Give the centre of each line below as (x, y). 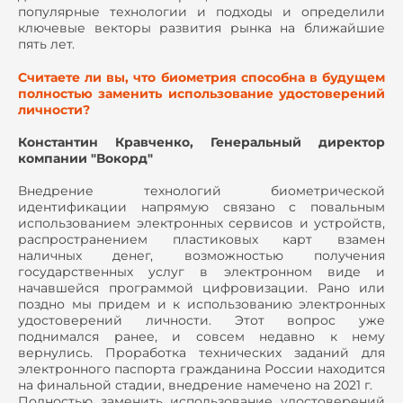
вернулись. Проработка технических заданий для (201, 353)
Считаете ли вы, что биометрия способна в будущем (201, 77)
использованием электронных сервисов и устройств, (201, 224)
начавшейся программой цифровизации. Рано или (201, 288)
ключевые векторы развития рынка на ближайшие (201, 28)
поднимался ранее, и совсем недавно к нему (201, 337)
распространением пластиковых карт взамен (201, 240)
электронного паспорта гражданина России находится (201, 369)
